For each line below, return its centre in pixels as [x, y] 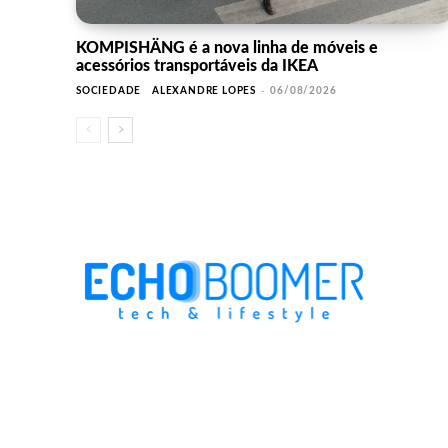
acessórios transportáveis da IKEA [197, 66]
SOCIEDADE [109, 91]
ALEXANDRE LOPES [204, 91]
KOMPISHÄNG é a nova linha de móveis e [227, 48]
